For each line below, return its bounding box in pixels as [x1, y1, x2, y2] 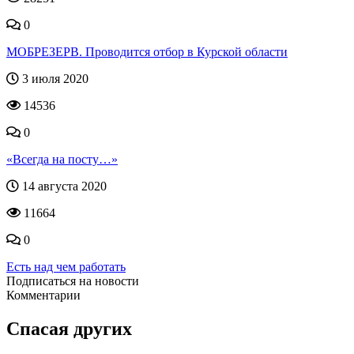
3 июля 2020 [19, 72, 88, 85]
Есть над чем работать [6, 260, 126, 273]
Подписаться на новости [6, 274, 139, 288]
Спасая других [6, 318, 132, 339]
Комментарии [6, 288, 81, 302]
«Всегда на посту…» [6, 153, 118, 166]
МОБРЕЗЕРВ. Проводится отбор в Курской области [6, 45, 288, 58]
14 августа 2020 [19, 179, 107, 193]
